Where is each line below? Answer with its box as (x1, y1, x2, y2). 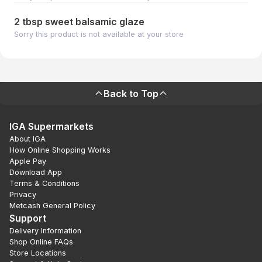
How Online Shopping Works (9, 146, 111, 154)
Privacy (9, 190, 36, 199)
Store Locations (9, 249, 66, 257)
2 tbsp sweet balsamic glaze (14, 16, 144, 27)
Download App (9, 168, 62, 177)
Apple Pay (9, 157, 46, 166)
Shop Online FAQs (9, 237, 73, 246)
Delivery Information (9, 226, 81, 235)
